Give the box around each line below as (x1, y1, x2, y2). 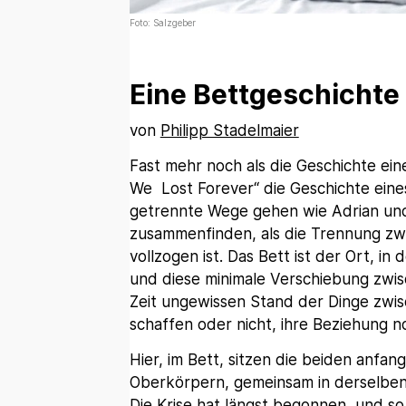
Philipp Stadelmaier (159, 121, 299, 140)
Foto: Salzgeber (129, 17, 196, 29)
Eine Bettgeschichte (129, 78, 400, 111)
